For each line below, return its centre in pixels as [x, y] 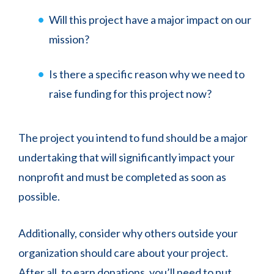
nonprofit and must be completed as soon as [122, 177]
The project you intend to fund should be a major [133, 138]
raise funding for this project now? [130, 94]
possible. [40, 196]
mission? [69, 39]
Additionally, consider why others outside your [128, 233]
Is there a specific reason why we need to [147, 74]
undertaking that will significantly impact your [127, 157]
